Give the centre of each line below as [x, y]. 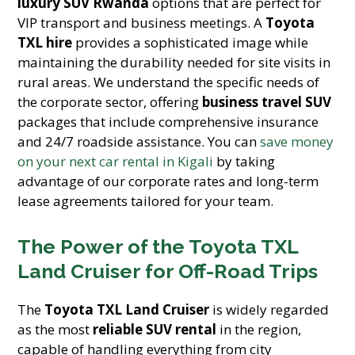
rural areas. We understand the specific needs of [169, 82]
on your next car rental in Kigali [116, 161]
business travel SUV [267, 102]
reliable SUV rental [155, 329]
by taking [244, 161]
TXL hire [45, 42]
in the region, [259, 329]
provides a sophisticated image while [191, 42]
